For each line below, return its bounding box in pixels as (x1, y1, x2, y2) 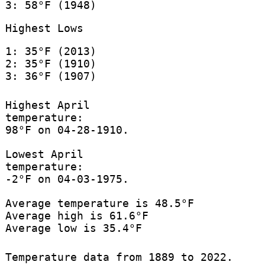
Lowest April (5, 148, 83, 161)
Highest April (5, 99, 90, 112)
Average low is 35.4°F (5, 222, 142, 235)
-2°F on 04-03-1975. (5, 173, 129, 186)
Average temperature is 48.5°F (5, 197, 194, 210)
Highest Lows (5, 21, 83, 34)
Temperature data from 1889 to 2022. (5, 251, 233, 264)
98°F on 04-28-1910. (5, 124, 129, 137)
